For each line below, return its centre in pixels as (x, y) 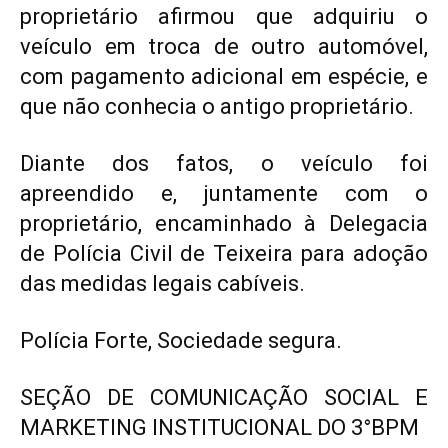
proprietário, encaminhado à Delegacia (224, 224)
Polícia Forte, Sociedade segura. (181, 341)
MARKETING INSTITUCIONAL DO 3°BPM (219, 428)
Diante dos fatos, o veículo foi (224, 164)
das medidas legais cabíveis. (162, 284)
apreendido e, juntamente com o (224, 194)
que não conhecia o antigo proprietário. (217, 107)
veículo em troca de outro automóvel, (224, 47)
